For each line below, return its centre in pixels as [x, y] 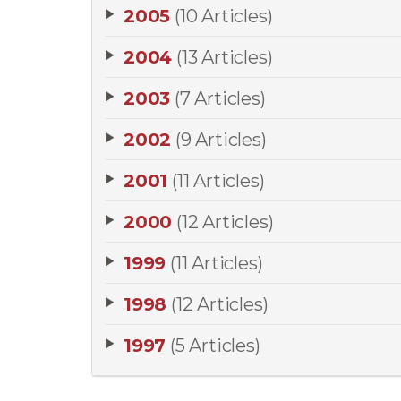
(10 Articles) [224, 16]
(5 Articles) [215, 346]
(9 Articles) [221, 140]
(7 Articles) [220, 98]
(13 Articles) [225, 57]
